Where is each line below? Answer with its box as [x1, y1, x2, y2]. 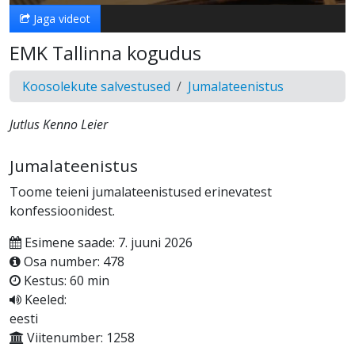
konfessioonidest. [10, 201, 115, 219]
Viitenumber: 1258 [24, 328, 135, 346]
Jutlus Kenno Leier [10, 115, 108, 133]
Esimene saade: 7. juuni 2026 [21, 233, 193, 251]
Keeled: [21, 290, 67, 308]
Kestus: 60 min [21, 271, 109, 289]
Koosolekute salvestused [22, 77, 170, 95]
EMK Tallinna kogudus [10, 40, 201, 66]
